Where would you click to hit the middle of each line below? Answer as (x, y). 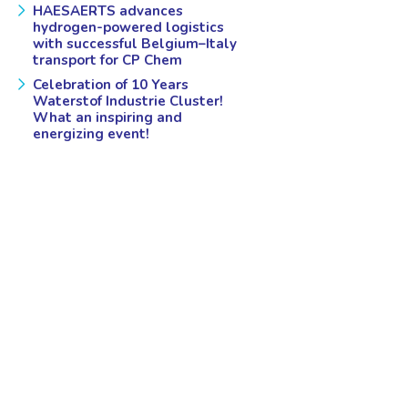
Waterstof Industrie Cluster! (127, 101)
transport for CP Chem (107, 60)
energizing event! (91, 133)
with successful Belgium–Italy (134, 43)
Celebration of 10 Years (110, 84)
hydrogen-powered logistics (128, 27)
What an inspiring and (107, 117)
